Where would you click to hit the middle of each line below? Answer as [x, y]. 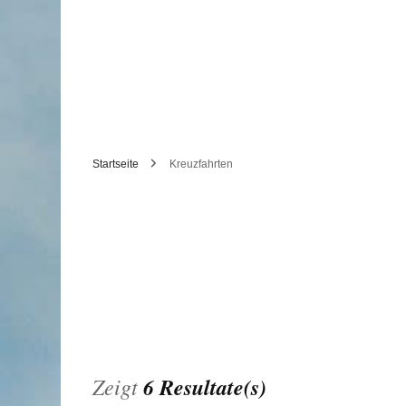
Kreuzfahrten [201, 164]
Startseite [116, 164]
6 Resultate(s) [205, 387]
